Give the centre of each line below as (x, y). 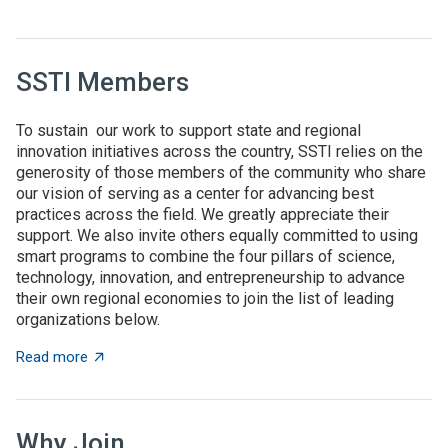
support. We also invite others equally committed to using (217, 235)
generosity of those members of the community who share (221, 172)
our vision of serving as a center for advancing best (195, 193)
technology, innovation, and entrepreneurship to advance (210, 277)
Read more (52, 356)
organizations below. (92, 319)
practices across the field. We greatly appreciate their (202, 214)
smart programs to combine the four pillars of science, (205, 256)
